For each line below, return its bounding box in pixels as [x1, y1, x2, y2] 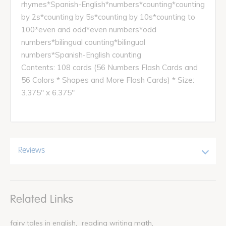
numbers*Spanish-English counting [21, 49, 141, 60]
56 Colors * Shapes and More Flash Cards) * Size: [21, 75, 194, 85]
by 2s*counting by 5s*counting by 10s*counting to [21, 12, 195, 22]
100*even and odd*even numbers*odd [21, 24, 156, 34]
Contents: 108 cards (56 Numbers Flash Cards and [21, 62, 198, 72]
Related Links [10, 192, 73, 206]
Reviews [18, 146, 45, 155]
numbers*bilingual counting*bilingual [21, 37, 145, 47]
